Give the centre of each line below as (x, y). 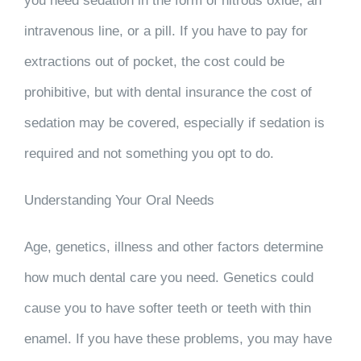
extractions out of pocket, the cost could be (154, 62)
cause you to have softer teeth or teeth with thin (168, 309)
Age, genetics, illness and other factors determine (174, 247)
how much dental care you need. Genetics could (169, 278)
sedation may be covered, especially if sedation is (174, 123)
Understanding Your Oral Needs (119, 201)
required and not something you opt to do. (149, 154)
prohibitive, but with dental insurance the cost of (168, 93)
